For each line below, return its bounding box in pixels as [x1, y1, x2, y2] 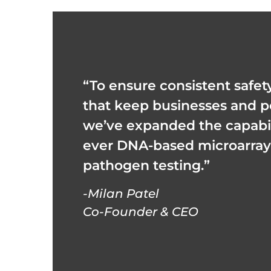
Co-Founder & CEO [83, 204, 198, 219]
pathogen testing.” [83, 157, 210, 174]
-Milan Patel [83, 186, 159, 201]
